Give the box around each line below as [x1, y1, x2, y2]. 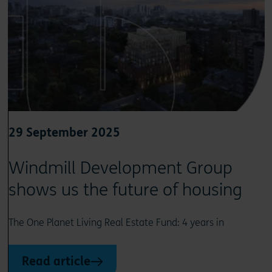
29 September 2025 [8, 125, 120, 140]
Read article [21, 254, 90, 268]
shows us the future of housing [8, 179, 242, 200]
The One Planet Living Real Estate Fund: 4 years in [8, 216, 224, 228]
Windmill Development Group [8, 157, 233, 178]
